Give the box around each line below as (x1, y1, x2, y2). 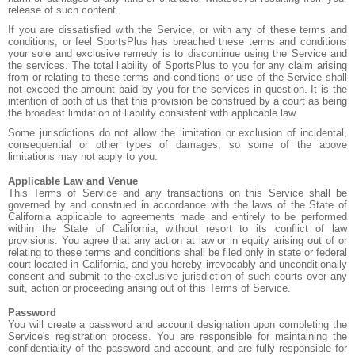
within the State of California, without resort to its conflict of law (8, 223, 347, 235)
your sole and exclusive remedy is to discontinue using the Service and (8, 48, 347, 59)
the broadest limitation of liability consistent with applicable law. (8, 107, 298, 119)
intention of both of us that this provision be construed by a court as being (8, 95, 347, 107)
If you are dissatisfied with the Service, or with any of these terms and (8, 24, 347, 36)
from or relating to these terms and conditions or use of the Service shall (8, 71, 347, 83)
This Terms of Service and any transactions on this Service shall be (8, 187, 347, 199)
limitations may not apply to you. (8, 151, 158, 162)
